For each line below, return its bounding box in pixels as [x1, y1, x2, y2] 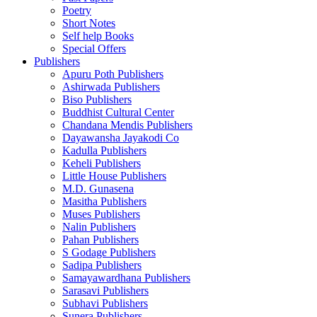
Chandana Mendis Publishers [62, 119, 192, 132]
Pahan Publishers [62, 234, 139, 246]
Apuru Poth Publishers [62, 68, 163, 81]
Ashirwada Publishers [62, 81, 160, 93]
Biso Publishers [62, 93, 132, 106]
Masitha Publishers [62, 195, 146, 208]
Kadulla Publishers [62, 144, 146, 157]
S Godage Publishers [62, 246, 156, 259]
